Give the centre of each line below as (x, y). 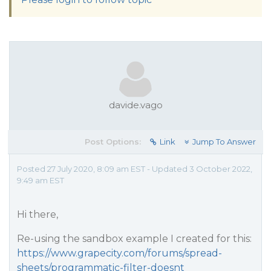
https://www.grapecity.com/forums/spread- (119, 253)
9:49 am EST (41, 180)
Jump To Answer (224, 142)
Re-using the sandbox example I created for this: (134, 239)
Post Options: (113, 142)
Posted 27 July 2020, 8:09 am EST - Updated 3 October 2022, (135, 169)
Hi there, (38, 214)
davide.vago (135, 105)
